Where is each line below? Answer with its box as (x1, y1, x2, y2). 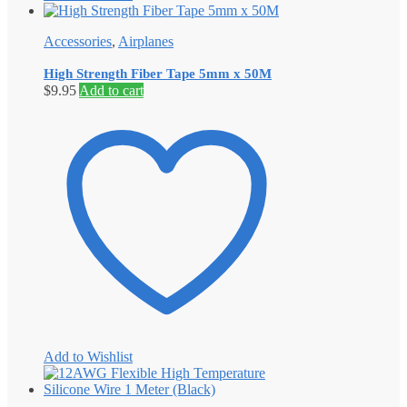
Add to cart (79, 82, 144, 98)
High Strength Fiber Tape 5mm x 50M (44, 65, 272, 81)
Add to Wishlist (44, 348, 133, 364)
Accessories (44, 33, 112, 49)
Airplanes (118, 33, 174, 49)
